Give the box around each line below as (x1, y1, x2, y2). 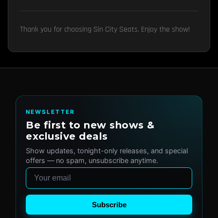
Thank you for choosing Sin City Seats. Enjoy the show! (20, 24, 190, 35)
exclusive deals (26, 130, 108, 143)
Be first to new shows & (26, 119, 155, 131)
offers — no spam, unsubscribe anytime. (26, 156, 158, 164)
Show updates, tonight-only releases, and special (26, 146, 188, 155)
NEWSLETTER (26, 109, 75, 115)
